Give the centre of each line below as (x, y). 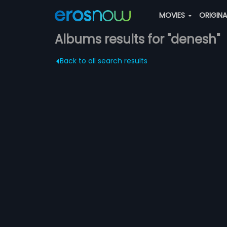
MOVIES (173, 15)
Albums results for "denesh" (137, 39)
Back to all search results (103, 61)
